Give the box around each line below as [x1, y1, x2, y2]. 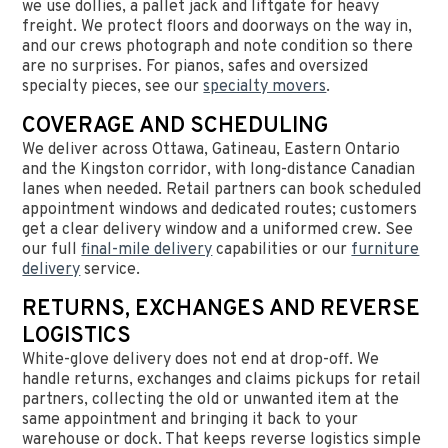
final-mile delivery [81, 240, 213, 261]
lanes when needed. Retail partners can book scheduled [22, 180, 422, 201]
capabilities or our [212, 240, 352, 261]
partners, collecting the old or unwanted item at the [22, 390, 400, 411]
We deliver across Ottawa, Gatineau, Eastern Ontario [22, 140, 401, 161]
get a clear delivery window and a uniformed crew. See [22, 220, 414, 241]
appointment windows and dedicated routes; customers [22, 200, 418, 221]
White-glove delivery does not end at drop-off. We [22, 350, 380, 371]
